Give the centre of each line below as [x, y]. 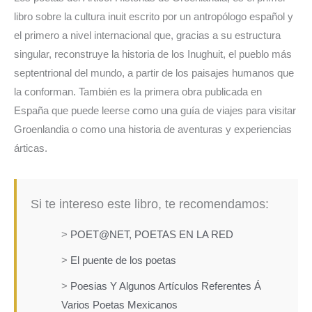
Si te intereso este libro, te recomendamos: [150, 204]
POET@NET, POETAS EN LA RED [151, 235]
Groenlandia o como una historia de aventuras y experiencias [153, 130]
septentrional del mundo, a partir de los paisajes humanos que [154, 73]
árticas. [31, 149]
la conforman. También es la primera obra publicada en [138, 92]
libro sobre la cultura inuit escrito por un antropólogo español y [154, 17]
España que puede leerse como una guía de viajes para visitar [155, 111]
